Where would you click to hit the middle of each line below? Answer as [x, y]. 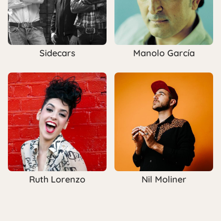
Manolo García [164, 53]
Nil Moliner [164, 179]
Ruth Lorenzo [57, 179]
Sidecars [57, 53]
